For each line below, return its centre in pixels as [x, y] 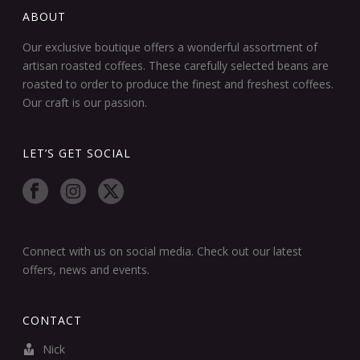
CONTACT [53, 320]
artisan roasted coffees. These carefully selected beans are [176, 65]
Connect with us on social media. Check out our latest [163, 251]
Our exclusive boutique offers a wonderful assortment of [170, 47]
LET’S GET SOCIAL [77, 153]
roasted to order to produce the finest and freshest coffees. [178, 84]
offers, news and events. [86, 270]
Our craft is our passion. [85, 102]
